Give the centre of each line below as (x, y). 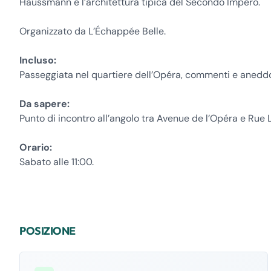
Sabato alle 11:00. (57, 162)
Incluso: (39, 60)
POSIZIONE (51, 231)
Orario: (37, 147)
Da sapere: (44, 104)
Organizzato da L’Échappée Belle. (93, 31)
